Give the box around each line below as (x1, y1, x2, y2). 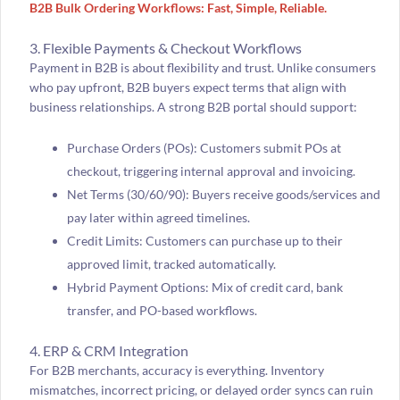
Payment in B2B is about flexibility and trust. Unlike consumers (29, 59, 376, 75)
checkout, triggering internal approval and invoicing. (66, 163, 355, 179)
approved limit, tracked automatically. (66, 256, 276, 272)
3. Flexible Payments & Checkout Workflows (29, 38, 302, 56)
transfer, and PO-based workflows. (66, 303, 257, 319)
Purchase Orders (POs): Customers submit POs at (66, 140, 341, 156)
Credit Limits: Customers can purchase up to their (66, 233, 343, 249)
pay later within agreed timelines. (66, 210, 250, 226)
